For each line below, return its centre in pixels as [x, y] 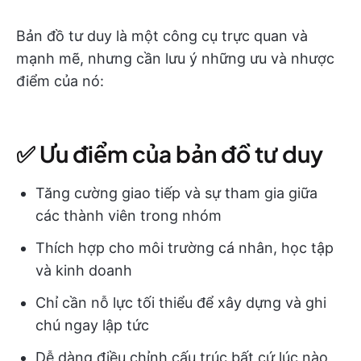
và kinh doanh [84, 270]
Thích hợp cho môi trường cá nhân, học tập [185, 247]
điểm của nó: [60, 81]
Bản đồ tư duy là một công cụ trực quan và [162, 35]
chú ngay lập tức [92, 325]
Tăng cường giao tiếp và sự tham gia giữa [176, 193]
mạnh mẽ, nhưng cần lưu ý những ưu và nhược [175, 58]
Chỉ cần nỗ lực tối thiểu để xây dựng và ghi [181, 302]
